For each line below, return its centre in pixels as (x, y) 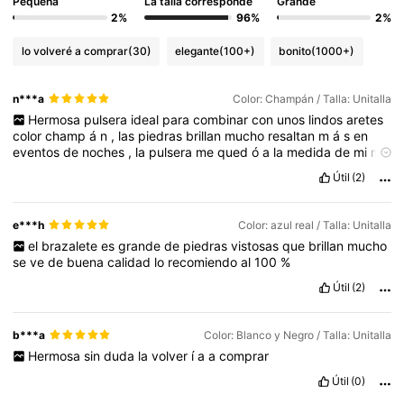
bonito (295, 51)
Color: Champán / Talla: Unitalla (312, 98)
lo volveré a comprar (74, 51)
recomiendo (205, 262)
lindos (327, 119)
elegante (197, 51)
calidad (131, 262)
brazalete (71, 246)
